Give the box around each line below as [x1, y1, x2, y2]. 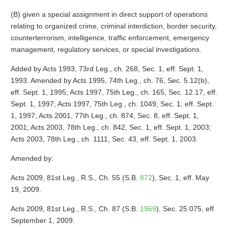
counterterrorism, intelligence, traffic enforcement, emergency [10, 34, 209, 42]
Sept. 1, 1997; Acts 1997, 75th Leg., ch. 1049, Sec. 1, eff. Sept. [10, 100, 214, 108]
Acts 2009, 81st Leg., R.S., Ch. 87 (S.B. [10, 205, 140, 213]
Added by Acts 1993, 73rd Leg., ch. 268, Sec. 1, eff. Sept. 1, [10, 65, 204, 73]
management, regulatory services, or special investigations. [10, 45, 202, 53]
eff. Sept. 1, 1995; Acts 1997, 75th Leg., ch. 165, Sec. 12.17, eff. [10, 88, 217, 96]
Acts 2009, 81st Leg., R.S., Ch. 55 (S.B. [10, 174, 140, 182]
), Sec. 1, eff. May [152, 174, 209, 182]
